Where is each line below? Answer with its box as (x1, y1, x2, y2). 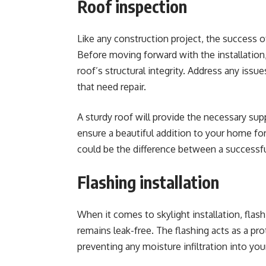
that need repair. (77, 81, 148, 93)
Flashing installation (77, 172, 219, 192)
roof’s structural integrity (77, 65, 183, 77)
